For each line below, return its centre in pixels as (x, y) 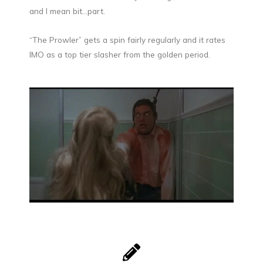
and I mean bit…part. (67, 11)
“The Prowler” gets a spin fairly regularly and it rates (127, 40)
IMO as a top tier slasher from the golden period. (120, 55)
